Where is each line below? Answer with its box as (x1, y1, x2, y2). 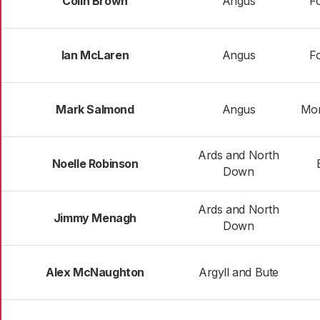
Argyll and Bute (199, 265, 279, 279)
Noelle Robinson (51, 156, 139, 171)
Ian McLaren (61, 48, 129, 62)
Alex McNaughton (46, 265, 144, 279)
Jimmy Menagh (53, 211, 137, 225)
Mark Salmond (56, 102, 134, 116)
